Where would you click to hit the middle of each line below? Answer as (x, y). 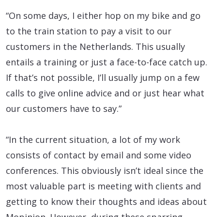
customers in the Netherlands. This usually (95, 46)
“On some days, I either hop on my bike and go (103, 15)
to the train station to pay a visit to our (89, 31)
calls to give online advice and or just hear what (105, 93)
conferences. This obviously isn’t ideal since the (105, 170)
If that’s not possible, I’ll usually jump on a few (103, 77)
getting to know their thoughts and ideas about (106, 201)
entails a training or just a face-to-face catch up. (107, 62)
